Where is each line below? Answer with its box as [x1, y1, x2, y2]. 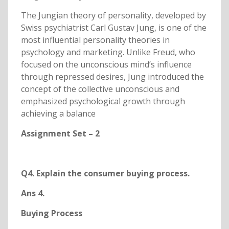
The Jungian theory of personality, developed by [20, 10, 206, 21]
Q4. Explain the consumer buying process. [20, 168, 190, 179]
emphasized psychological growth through [20, 96, 185, 107]
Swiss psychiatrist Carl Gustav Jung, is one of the [20, 22, 207, 34]
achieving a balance [20, 108, 96, 120]
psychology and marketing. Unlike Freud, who [20, 47, 195, 58]
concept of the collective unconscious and [20, 83, 179, 95]
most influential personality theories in [20, 34, 170, 46]
